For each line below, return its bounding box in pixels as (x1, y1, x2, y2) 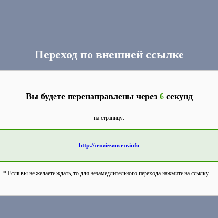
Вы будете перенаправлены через (25, 91, 160, 101)
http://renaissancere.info (79, 142, 139, 149)
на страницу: (94, 114, 124, 121)
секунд (163, 91, 193, 101)
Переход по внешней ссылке (34, 48, 184, 61)
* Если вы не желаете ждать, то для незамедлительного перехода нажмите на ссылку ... (3, 170, 215, 177)
